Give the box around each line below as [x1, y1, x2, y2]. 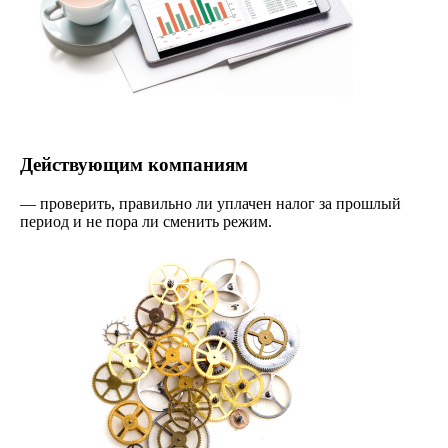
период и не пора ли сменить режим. [20, 212, 272, 230]
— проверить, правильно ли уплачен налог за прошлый [20, 194, 401, 212]
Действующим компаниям [20, 153, 248, 175]
